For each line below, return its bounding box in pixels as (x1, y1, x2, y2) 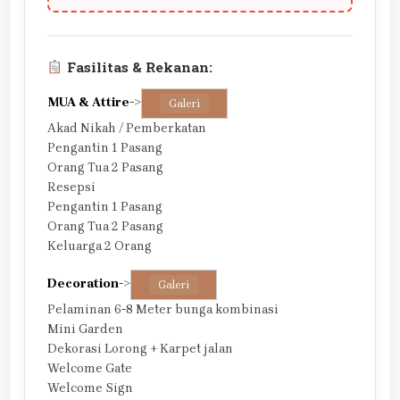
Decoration (47, 276, 119, 292)
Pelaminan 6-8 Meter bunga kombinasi (47, 302, 279, 318)
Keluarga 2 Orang (47, 238, 152, 254)
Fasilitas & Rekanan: (62, 58, 212, 77)
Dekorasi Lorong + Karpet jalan (47, 341, 233, 357)
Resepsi (47, 179, 96, 196)
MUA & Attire (47, 95, 129, 111)
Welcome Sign (47, 380, 133, 396)
